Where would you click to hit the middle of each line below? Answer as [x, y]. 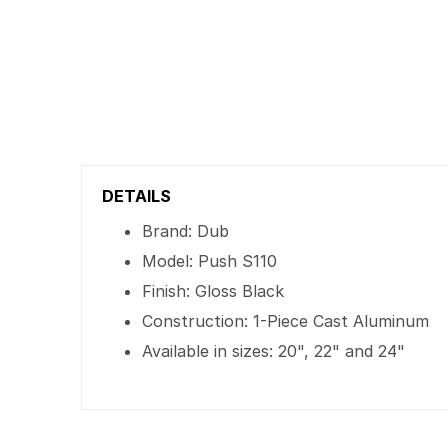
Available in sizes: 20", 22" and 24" [274, 351]
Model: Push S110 [210, 261]
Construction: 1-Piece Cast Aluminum [286, 321]
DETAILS [137, 196]
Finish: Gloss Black [213, 291]
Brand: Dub [186, 231]
